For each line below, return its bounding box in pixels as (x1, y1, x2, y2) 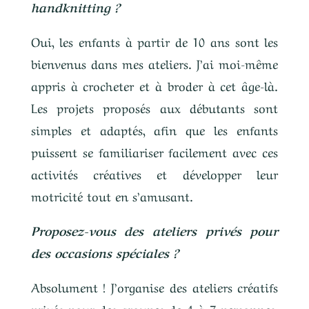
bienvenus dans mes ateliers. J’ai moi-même (30, 54, 279, 72)
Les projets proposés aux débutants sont (30, 98, 279, 116)
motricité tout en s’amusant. (30, 186, 193, 204)
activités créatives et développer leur (30, 164, 279, 182)
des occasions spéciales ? (30, 243, 179, 261)
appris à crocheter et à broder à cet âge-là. (30, 76, 279, 94)
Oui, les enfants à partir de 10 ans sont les (30, 32, 279, 50)
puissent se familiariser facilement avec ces (30, 142, 279, 160)
